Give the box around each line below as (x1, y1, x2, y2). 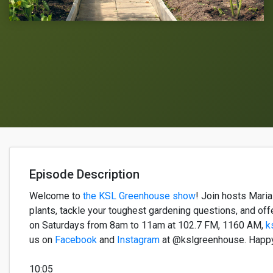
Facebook (55, 234, 97, 246)
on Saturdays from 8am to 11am (29, 219, 168, 231)
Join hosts (199, 190, 249, 202)
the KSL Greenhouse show (83, 190, 196, 202)
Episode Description (29, 167, 140, 182)
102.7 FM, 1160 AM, (175, 219, 266, 231)
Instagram (117, 234, 160, 246)
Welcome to (29, 190, 83, 202)
